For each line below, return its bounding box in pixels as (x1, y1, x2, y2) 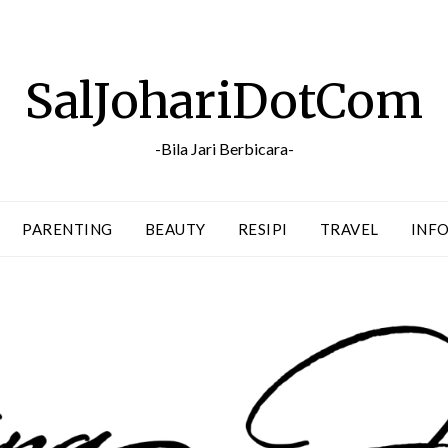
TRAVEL (319, 220, 379, 238)
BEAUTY (144, 220, 206, 238)
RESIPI (237, 220, 288, 238)
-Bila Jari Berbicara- (154, 139, 294, 158)
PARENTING (22, 220, 113, 238)
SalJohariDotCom (25, 71, 423, 131)
